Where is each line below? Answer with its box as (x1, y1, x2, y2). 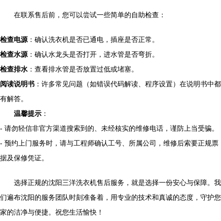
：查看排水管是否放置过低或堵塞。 (28, 65, 138, 73)
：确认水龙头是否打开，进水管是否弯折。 (28, 50, 159, 58)
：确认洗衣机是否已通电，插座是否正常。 (28, 36, 159, 43)
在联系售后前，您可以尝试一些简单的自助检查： (14, 11, 166, 19)
